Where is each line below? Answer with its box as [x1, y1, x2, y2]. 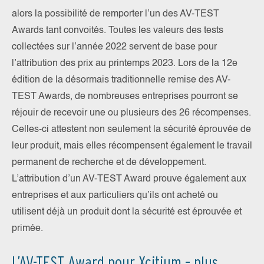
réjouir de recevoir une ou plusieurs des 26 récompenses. [12, 108, 251, 118]
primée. [12, 224, 43, 234]
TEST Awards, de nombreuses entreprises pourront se [12, 92, 238, 102]
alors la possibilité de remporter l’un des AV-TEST [12, 9, 219, 19]
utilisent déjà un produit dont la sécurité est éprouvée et [12, 207, 242, 217]
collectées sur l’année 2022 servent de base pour [12, 42, 217, 52]
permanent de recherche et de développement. [12, 158, 206, 168]
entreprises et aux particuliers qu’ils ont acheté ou [12, 191, 218, 201]
